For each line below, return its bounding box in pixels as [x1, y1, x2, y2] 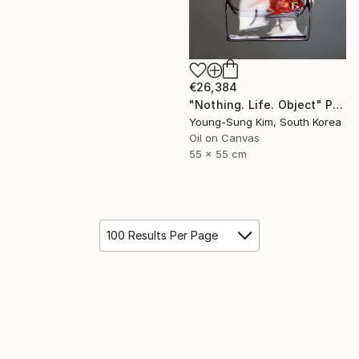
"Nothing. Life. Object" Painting [333, 98, 344, 112]
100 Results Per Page [107, 228, 218, 243]
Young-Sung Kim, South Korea [189, 115, 341, 129]
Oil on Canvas [189, 131, 260, 145]
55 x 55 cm [189, 147, 247, 161]
